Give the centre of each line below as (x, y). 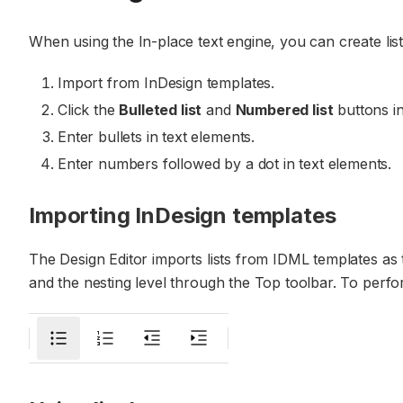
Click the (89, 110)
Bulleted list (161, 110)
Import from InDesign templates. (166, 83)
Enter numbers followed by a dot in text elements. (225, 164)
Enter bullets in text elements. (157, 137)
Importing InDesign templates (183, 215)
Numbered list (284, 110)
